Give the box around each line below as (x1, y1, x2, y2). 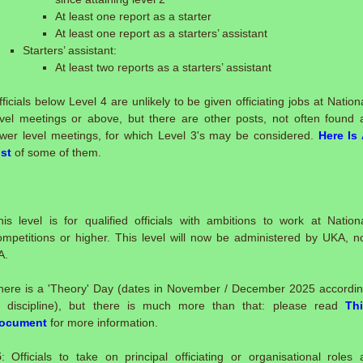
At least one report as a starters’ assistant (55, 27, 267, 40)
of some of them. (11, 146, 101, 159)
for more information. (47, 316, 158, 329)
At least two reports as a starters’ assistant (55, 61, 271, 74)
